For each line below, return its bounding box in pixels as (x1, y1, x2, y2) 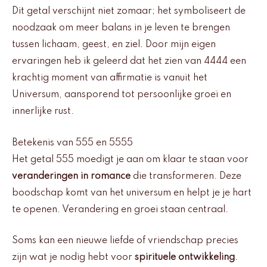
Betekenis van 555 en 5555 (12, 138, 133, 148)
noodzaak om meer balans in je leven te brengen (12, 23, 230, 33)
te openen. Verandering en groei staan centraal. (12, 204, 228, 215)
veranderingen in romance (12, 171, 131, 181)
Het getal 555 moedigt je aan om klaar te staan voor (12, 154, 249, 164)
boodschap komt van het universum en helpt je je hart (12, 188, 252, 198)
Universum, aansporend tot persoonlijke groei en (12, 90, 231, 100)
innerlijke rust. (12, 107, 74, 117)
